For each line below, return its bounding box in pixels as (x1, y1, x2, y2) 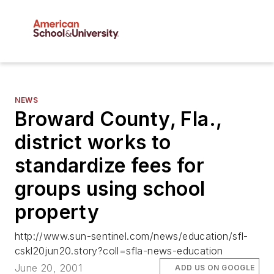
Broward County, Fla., (15, 107, 222, 131)
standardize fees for (15, 154, 204, 178)
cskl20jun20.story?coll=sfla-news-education (15, 245, 223, 257)
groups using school (15, 177, 206, 201)
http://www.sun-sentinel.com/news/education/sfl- (15, 230, 248, 243)
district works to (15, 130, 171, 155)
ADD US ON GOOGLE (175, 263, 255, 273)
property (15, 200, 100, 224)
